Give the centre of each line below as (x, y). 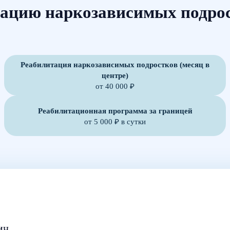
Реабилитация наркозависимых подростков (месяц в (115, 64)
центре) (115, 75)
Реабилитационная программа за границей (115, 110)
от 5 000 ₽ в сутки (115, 121)
